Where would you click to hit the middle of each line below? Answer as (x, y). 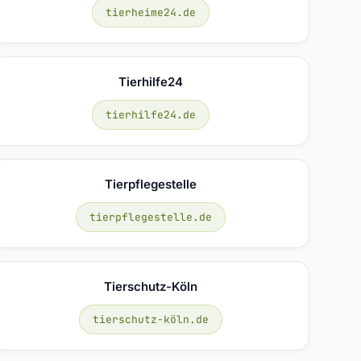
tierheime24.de (150, 12)
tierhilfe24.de (150, 114)
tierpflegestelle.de (150, 217)
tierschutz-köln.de (150, 319)
